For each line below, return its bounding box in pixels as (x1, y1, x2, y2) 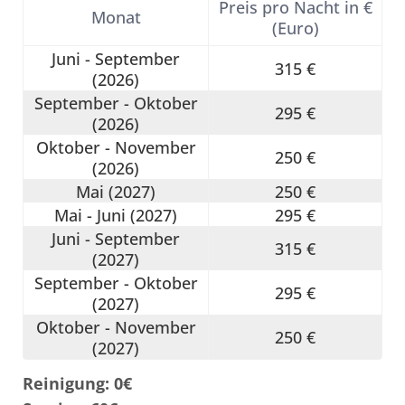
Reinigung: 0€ (23, 372, 132, 394)
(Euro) (271, 17, 319, 39)
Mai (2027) (76, 181, 155, 202)
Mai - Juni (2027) (54, 204, 177, 226)
